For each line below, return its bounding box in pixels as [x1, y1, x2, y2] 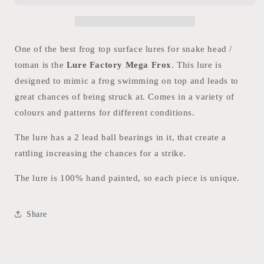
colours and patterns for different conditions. [15, 108, 195, 118]
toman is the [15, 60, 67, 70]
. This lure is [171, 60, 222, 70]
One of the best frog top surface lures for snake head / [15, 44, 233, 54]
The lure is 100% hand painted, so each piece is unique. [15, 173, 240, 183]
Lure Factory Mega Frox [66, 60, 172, 70]
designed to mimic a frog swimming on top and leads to [15, 76, 239, 86]
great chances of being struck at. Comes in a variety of [15, 92, 235, 102]
